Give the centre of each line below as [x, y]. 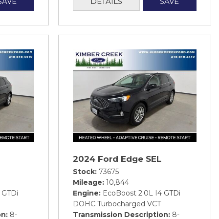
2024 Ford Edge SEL [117, 159]
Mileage [88, 182]
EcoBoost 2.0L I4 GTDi [142, 193]
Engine [86, 193]
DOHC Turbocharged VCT [117, 204]
